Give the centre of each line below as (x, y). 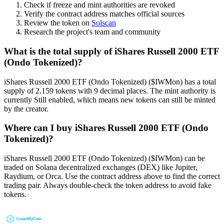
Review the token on (58, 23)
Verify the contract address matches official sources (104, 14)
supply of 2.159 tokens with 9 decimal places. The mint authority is (110, 90)
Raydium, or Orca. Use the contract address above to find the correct (112, 176)
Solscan (104, 23)
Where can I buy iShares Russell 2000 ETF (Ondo (106, 128)
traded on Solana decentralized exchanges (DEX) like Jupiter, (101, 167)
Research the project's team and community (92, 32)
